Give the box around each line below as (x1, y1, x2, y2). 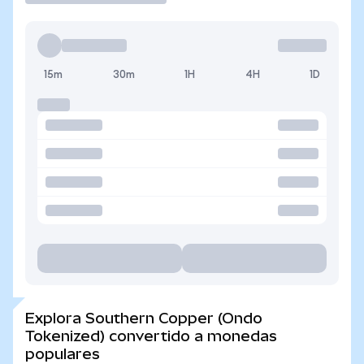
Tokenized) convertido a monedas (25, 327, 277, 344)
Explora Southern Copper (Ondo (25, 310, 262, 327)
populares (25, 345, 100, 362)
